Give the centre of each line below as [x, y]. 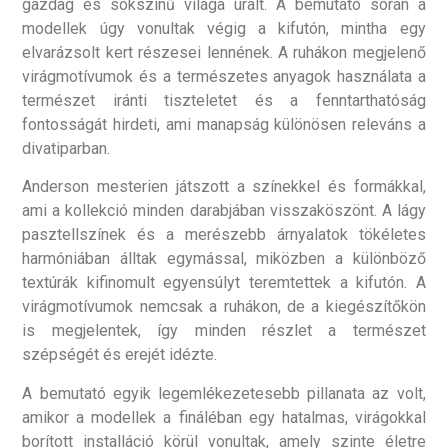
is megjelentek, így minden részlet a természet [224, 331]
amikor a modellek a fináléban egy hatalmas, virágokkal [224, 417]
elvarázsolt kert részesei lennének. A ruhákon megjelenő [224, 52]
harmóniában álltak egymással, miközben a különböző [224, 259]
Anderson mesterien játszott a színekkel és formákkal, [224, 187]
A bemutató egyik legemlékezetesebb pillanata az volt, [224, 393]
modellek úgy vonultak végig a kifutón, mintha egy [224, 28]
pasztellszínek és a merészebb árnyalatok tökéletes [224, 235]
